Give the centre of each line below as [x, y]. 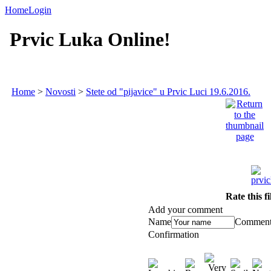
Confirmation [175, 234]
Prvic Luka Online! [88, 40]
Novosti [60, 92]
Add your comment [186, 210]
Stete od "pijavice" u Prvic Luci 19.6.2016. [168, 92]
